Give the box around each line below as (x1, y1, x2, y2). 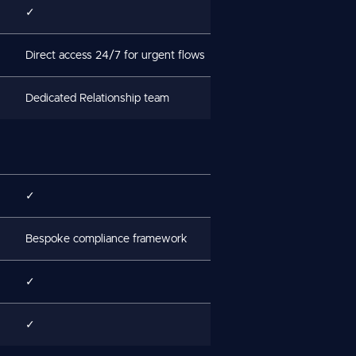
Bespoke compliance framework (25, 233, 188, 245)
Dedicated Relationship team (25, 92, 169, 104)
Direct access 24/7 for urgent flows (25, 49, 205, 61)
